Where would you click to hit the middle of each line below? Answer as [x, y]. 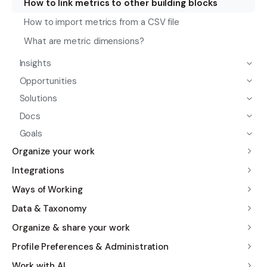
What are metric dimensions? [84, 41]
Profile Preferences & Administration [91, 246]
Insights [35, 63]
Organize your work [53, 151]
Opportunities [48, 81]
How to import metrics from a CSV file [102, 22]
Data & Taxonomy [49, 208]
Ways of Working [47, 189]
